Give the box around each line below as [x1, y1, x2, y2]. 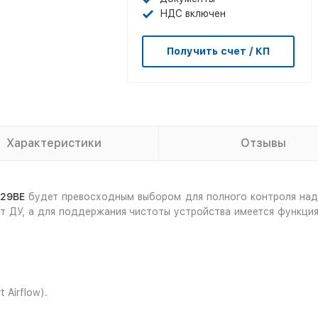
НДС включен [160, 8, 226, 19]
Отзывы [241, 136, 286, 150]
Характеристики [6, 136, 102, 150]
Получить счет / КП [167, 45, 270, 57]
